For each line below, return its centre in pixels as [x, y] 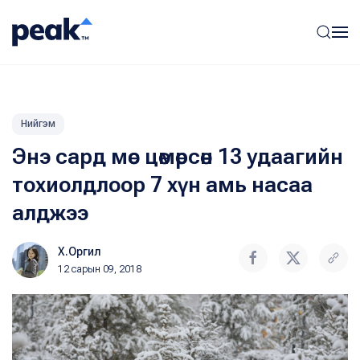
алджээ [50, 213]
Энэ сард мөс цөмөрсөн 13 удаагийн [178, 157]
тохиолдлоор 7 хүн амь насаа [162, 185]
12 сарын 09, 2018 [100, 269]
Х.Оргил [80, 252]
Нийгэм [38, 124]
